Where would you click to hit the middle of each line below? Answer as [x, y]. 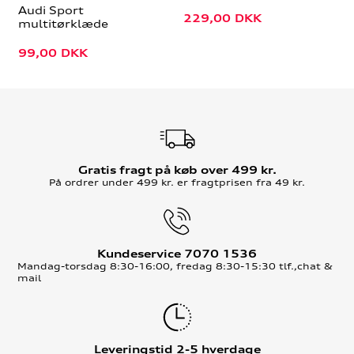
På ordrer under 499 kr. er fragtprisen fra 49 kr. [177, 182]
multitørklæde [63, 24]
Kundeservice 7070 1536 [177, 253]
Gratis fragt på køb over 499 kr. [177, 169]
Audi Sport [51, 10]
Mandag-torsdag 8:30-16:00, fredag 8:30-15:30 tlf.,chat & [175, 265]
